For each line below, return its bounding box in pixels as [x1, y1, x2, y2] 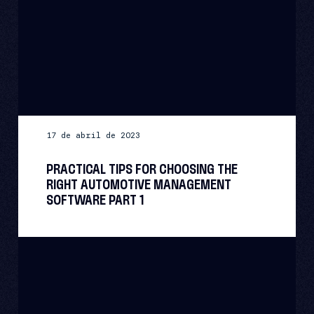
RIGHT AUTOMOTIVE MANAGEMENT [46, 179, 232, 191]
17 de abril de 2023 [46, 130, 141, 140]
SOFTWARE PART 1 [46, 194, 145, 207]
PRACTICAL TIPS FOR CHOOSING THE [46, 163, 238, 176]
